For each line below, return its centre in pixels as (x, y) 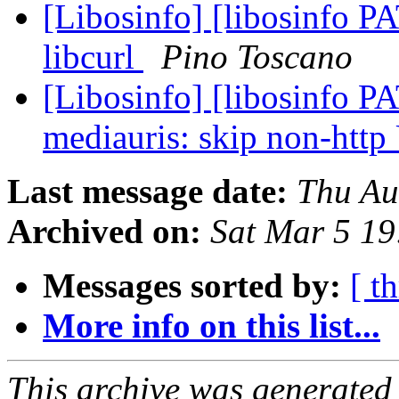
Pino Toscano (257, 57)
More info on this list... (212, 326)
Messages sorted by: (192, 286)
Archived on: (104, 232)
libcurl (93, 57)
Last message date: (147, 191)
